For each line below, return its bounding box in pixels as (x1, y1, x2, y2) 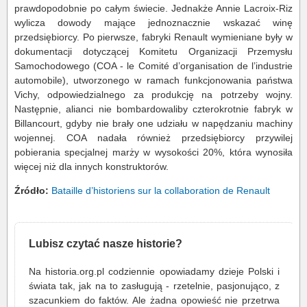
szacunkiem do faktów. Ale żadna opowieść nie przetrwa (29, 295, 280, 306)
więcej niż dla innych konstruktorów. (14, 161, 169, 172)
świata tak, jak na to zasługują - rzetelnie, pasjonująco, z (29, 280, 280, 291)
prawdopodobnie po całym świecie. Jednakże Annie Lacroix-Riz (14, 3, 293, 14)
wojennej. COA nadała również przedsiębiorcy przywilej (14, 132, 293, 143)
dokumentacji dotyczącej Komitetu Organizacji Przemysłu (14, 46, 293, 57)
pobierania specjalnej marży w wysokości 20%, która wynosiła (14, 147, 293, 158)
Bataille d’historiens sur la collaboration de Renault (51, 185, 270, 196)
